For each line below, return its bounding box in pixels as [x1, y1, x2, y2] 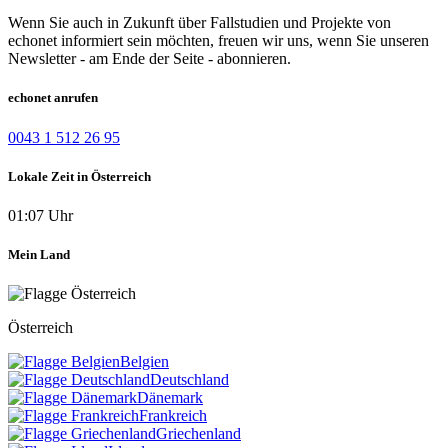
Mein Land [8, 247, 70, 263]
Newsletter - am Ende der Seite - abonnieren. [8, 50, 291, 68]
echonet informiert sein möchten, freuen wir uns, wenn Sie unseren [8, 32, 429, 50]
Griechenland [156, 425, 241, 443]
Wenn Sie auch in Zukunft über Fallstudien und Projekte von [8, 14, 391, 32]
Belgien [120, 353, 169, 371]
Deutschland [150, 371, 229, 389]
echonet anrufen [8, 90, 98, 106]
